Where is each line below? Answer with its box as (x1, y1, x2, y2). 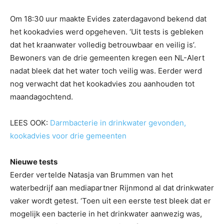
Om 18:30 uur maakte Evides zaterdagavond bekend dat (10, 14, 206, 24)
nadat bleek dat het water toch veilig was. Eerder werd (10, 66, 202, 76)
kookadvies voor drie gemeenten (10, 131, 126, 141)
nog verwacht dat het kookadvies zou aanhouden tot (10, 79, 194, 89)
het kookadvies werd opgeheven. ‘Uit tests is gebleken (10, 27, 203, 37)
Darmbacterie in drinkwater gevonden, (50, 118, 186, 128)
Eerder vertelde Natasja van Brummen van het (10, 170, 173, 180)
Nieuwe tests (10, 157, 57, 167)
